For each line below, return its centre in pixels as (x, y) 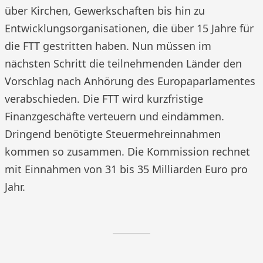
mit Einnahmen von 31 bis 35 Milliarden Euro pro (126, 169)
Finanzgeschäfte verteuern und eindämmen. (114, 116)
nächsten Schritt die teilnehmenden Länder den (123, 63)
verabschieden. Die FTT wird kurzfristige (104, 98)
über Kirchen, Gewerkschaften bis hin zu (105, 10)
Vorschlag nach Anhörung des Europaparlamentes (130, 81)
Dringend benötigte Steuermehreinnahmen (113, 134)
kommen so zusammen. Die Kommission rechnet (127, 151)
